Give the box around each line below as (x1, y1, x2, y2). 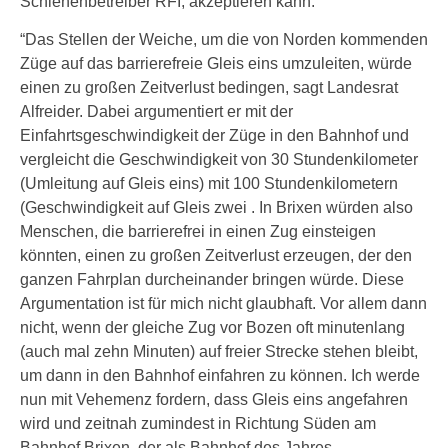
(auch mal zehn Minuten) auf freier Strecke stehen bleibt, (20, 343, 418, 360)
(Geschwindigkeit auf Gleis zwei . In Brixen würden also (20, 199, 413, 216)
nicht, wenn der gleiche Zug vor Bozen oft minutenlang (20, 319, 405, 336)
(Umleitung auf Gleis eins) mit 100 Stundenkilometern (20, 175, 398, 192)
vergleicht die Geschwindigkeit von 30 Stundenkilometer (20, 151, 418, 168)
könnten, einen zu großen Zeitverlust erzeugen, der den (20, 247, 412, 264)
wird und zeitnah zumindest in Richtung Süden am (20, 415, 376, 432)
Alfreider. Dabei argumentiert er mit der (20, 103, 293, 120)
